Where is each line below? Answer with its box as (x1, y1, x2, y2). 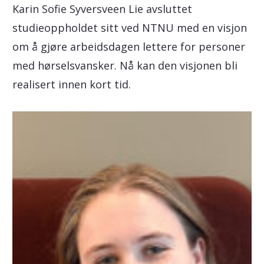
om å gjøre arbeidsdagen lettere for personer (12, 39, 245, 54)
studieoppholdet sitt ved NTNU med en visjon (12, 21, 247, 35)
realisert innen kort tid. (12, 77, 131, 91)
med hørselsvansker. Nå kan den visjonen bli (12, 58, 237, 72)
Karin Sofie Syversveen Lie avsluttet (12, 2, 192, 16)
